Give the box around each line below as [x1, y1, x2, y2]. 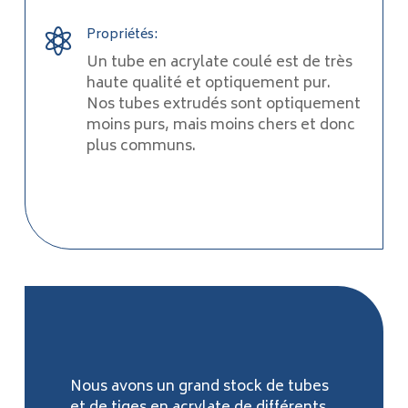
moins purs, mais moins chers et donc [87, 113, 355, 139]
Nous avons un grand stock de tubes [69, 374, 329, 401]
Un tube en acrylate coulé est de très [87, 50, 352, 76]
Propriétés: [87, 24, 158, 47]
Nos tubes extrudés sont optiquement [87, 92, 361, 118]
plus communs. [87, 134, 196, 160]
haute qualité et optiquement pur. [87, 71, 331, 97]
